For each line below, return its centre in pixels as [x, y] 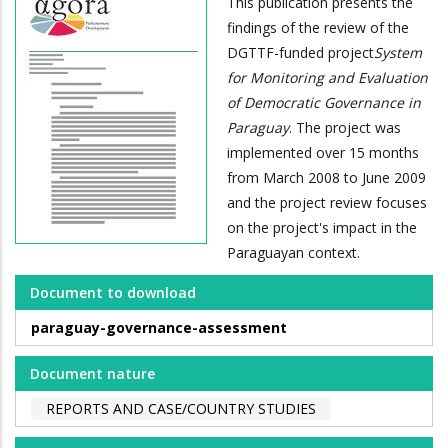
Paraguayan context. [293, 253]
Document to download [113, 293]
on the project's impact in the [322, 228]
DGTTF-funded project [300, 53]
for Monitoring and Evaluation [327, 78]
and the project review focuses [327, 203]
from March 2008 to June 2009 [326, 178]
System [398, 53]
